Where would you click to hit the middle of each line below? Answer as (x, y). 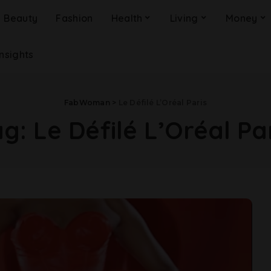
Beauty (21, 18)
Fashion (74, 18)
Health (127, 18)
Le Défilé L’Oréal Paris (163, 103)
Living (184, 18)
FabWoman (87, 103)
